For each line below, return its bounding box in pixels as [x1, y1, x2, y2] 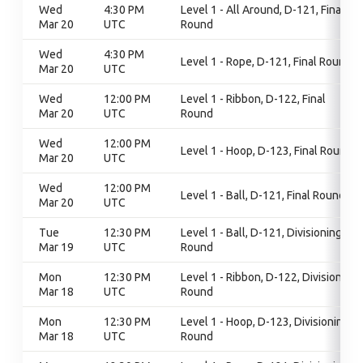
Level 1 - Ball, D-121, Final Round [181, 189, 345, 202]
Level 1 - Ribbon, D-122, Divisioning [181, 271, 357, 284]
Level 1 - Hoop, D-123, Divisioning [181, 315, 349, 328]
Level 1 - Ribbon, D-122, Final [181, 92, 326, 105]
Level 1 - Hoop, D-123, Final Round [181, 144, 352, 157]
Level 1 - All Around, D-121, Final [181, 3, 344, 16]
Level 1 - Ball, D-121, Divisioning [181, 226, 342, 239]
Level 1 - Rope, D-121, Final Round [181, 55, 352, 68]
